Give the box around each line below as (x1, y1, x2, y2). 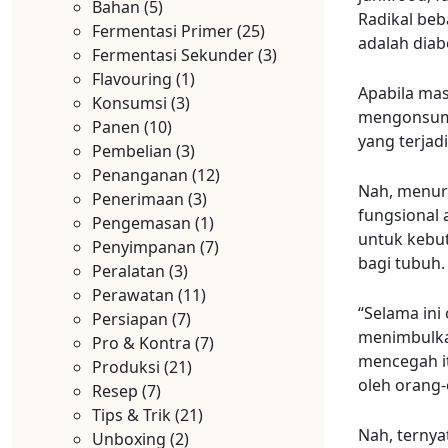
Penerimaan (92, 188, 184, 210)
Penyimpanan (92, 236, 196, 258)
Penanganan (92, 164, 188, 186)
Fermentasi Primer (92, 20, 233, 42)
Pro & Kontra (92, 332, 191, 354)
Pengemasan (92, 212, 191, 234)
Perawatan (92, 284, 174, 306)
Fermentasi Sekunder (92, 44, 254, 66)
